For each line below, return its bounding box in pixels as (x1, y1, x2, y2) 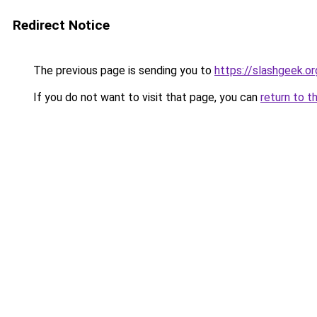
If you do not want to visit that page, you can (30, 91, 260, 104)
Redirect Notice (13, 17, 110, 33)
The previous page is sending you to (30, 64, 214, 77)
